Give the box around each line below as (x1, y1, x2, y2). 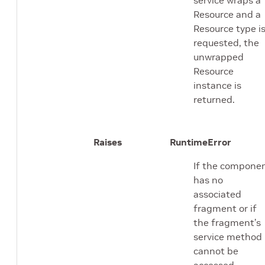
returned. (193, 93, 235, 105)
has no (193, 173, 223, 186)
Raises (93, 135, 122, 148)
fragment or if (193, 202, 257, 214)
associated (193, 188, 241, 200)
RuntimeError (170, 135, 231, 148)
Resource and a (193, 8, 261, 20)
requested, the (193, 36, 259, 49)
